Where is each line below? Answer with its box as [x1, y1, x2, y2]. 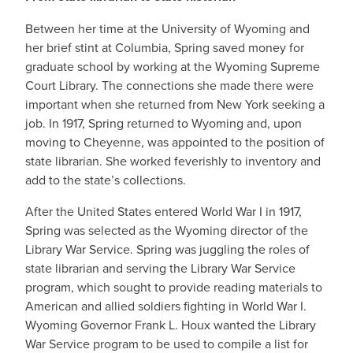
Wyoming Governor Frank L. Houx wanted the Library [25, 316, 316, 333]
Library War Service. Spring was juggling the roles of [25, 240, 310, 258]
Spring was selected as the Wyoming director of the [25, 221, 308, 239]
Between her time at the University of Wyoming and [25, 20, 310, 37]
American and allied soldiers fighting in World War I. [25, 297, 307, 314]
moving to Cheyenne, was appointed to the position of [25, 133, 325, 150]
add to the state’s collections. [25, 171, 186, 188]
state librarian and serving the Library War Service [25, 259, 295, 277]
